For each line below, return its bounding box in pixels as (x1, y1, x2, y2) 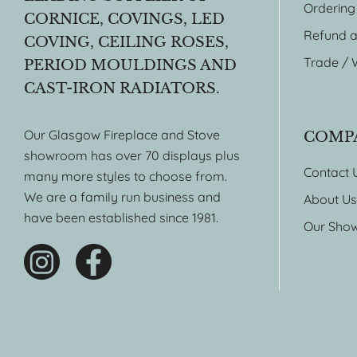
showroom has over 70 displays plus (24, 147, 240, 163)
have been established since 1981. (24, 210, 218, 226)
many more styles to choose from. (24, 168, 227, 184)
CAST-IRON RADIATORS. (24, 80, 220, 97)
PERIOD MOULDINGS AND (24, 57, 237, 74)
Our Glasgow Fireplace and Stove (24, 127, 220, 143)
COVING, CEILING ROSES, (24, 33, 229, 51)
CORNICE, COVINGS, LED (24, 10, 225, 28)
